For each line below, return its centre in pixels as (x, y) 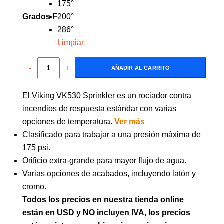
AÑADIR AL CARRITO (141, 68)
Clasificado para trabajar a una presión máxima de (112, 135)
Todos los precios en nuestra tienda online (103, 200)
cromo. (34, 187)
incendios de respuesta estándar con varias (99, 109)
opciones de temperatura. (68, 122)
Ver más (130, 122)
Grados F (40, 17)
